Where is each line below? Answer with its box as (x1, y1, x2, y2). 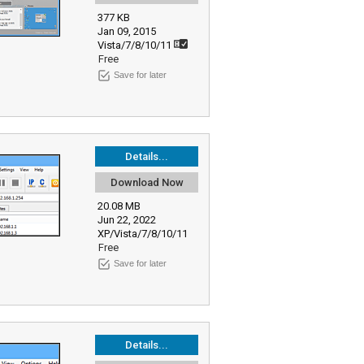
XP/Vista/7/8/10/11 (97, 227, 190, 240)
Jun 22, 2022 (97, 214, 156, 226)
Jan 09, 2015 (97, 25, 156, 37)
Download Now (110, 176, 184, 188)
